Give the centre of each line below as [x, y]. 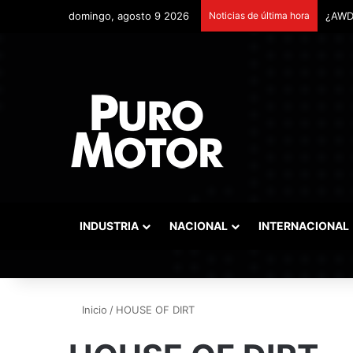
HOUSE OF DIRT [155, 310]
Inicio [93, 310]
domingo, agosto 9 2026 [129, 16]
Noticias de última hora [259, 15]
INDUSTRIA [109, 226]
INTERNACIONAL [304, 226]
